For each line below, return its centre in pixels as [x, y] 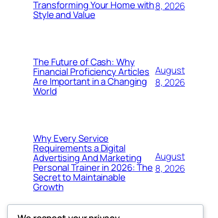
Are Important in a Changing [90, 81]
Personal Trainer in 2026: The [93, 167]
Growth [48, 187]
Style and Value [64, 14]
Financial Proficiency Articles [91, 71]
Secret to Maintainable [79, 177]
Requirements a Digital [79, 148]
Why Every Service [71, 138]
